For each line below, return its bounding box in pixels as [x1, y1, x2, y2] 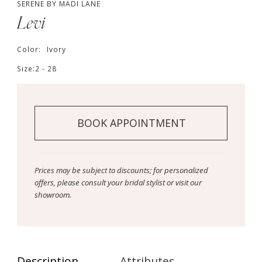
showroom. [34, 189, 71, 200]
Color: [16, 44, 43, 54]
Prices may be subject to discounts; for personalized [34, 164, 208, 175]
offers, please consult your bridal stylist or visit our [34, 177, 202, 188]
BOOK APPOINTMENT [77, 116, 186, 130]
